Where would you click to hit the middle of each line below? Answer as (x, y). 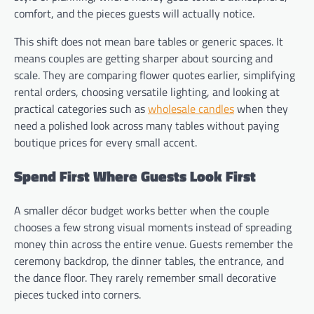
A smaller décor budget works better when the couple (142, 210)
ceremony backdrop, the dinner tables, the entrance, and (149, 260)
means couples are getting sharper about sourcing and (143, 59)
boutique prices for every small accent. (105, 143)
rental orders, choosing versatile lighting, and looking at (147, 92)
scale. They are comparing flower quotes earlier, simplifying (155, 75)
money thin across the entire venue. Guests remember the (153, 244)
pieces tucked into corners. (77, 294)
